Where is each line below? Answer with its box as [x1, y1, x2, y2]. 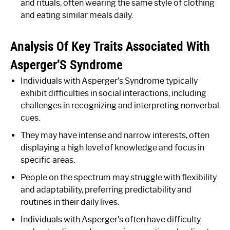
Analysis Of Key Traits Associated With [10, 37, 210, 54]
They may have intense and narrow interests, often [21, 130, 209, 140]
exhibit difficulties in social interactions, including [21, 88, 206, 98]
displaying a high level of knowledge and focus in [21, 142, 204, 152]
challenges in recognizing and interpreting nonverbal [21, 100, 219, 110]
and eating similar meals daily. [21, 10, 133, 20]
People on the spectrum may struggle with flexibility [21, 172, 217, 182]
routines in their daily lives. [21, 197, 119, 207]
